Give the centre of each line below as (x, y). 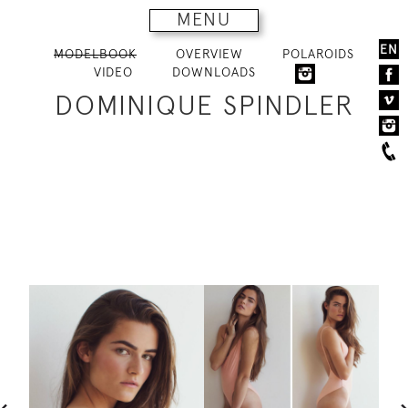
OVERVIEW (209, 54)
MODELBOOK (95, 54)
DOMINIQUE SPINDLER (204, 105)
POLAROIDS (318, 54)
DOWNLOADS (214, 72)
